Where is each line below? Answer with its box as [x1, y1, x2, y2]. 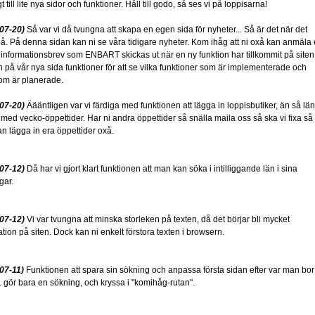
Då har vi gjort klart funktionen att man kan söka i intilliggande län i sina [25, 164, 297, 174]
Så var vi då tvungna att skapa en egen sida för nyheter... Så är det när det [25, 25, 307, 34]
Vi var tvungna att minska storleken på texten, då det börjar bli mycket [25, 214, 290, 224]
